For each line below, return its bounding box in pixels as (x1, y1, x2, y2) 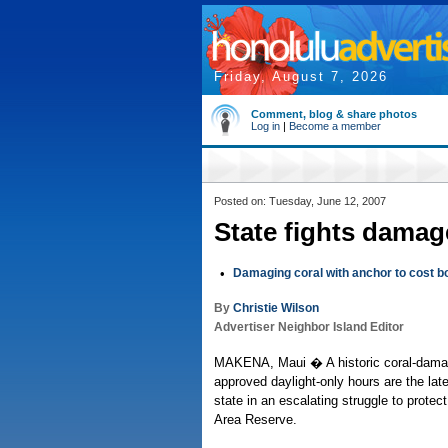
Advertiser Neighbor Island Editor (214, 320, 404, 334)
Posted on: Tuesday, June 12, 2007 (214, 195, 386, 207)
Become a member (289, 120, 381, 132)
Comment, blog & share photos (251, 108, 417, 120)
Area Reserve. (214, 412, 297, 427)
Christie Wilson (233, 301, 319, 315)
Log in (251, 120, 280, 132)
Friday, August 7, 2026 (214, 69, 388, 84)
